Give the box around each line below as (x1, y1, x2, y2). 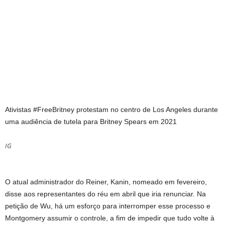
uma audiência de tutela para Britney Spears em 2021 (5, 118, 177, 126)
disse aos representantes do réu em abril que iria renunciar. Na (5, 190, 206, 198)
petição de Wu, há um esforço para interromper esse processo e (5, 202, 210, 210)
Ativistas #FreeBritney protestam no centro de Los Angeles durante (5, 105, 218, 114)
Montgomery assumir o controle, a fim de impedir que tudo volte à (5, 214, 214, 222)
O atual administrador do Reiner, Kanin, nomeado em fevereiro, (5, 178, 207, 186)
